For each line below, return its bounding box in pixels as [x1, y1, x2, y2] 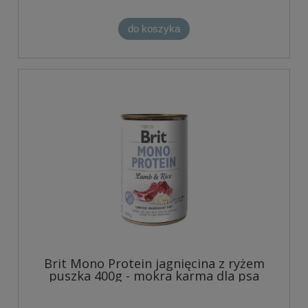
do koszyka [128, 22, 180, 34]
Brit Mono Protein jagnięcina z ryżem [43, 254, 265, 272]
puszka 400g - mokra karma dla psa [49, 267, 259, 284]
